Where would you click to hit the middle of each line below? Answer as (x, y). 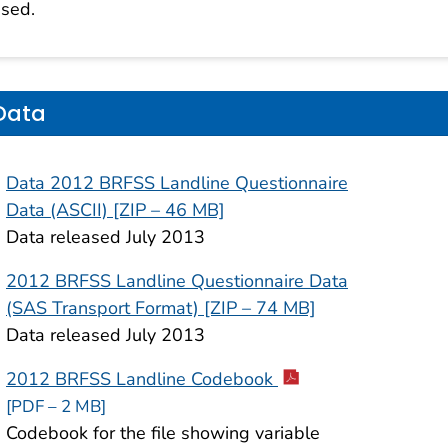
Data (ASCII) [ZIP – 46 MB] (115, 210)
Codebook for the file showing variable (163, 433)
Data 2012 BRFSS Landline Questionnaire (177, 183)
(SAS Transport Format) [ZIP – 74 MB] (161, 308)
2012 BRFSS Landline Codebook (142, 379)
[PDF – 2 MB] (56, 407)
